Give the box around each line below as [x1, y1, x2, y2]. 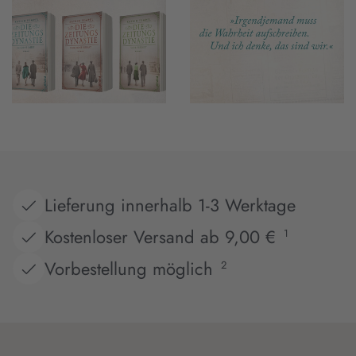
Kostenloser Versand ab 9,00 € [44, 223, 276, 250]
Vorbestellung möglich [44, 255, 213, 281]
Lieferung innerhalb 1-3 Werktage [44, 192, 296, 218]
